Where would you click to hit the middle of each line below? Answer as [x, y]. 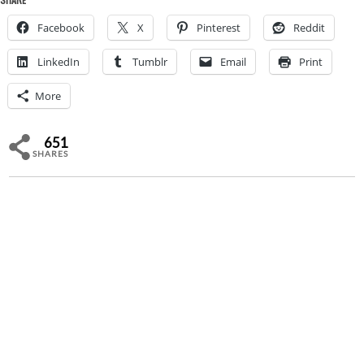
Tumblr [150, 61]
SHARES [50, 154]
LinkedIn [58, 61]
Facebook [61, 27]
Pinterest [219, 27]
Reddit [309, 27]
